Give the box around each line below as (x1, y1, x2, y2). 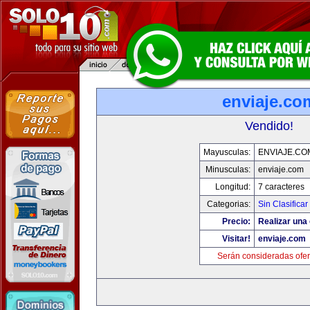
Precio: (221, 217, 250, 226)
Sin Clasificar (257, 199, 308, 209)
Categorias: (206, 199, 250, 209)
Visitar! (221, 234, 250, 244)
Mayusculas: (203, 147, 250, 157)
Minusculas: (205, 165, 250, 174)
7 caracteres (257, 182, 304, 192)
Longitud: (215, 182, 250, 192)
